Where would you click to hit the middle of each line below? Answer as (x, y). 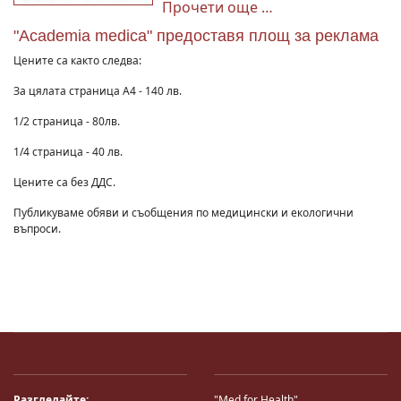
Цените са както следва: (77, 60)
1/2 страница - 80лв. (67, 121)
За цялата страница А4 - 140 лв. (98, 91)
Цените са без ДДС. (64, 182)
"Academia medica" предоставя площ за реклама (196, 36)
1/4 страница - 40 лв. (68, 152)
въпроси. (37, 229)
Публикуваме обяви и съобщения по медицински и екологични (183, 213)
